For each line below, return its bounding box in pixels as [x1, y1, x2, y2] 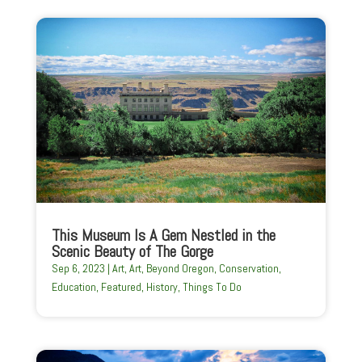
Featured [100, 279, 141, 294]
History [145, 279, 178, 294]
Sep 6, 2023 [51, 260, 105, 276]
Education [51, 279, 96, 294]
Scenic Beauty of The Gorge [51, 240, 213, 262]
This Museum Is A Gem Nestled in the [51, 224, 276, 246]
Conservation [218, 260, 279, 276]
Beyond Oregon [145, 260, 214, 276]
